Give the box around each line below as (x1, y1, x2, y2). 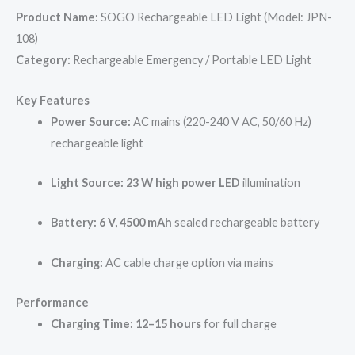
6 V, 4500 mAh (98, 216, 172, 230)
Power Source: (50, 114, 131, 128)
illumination (239, 175, 300, 189)
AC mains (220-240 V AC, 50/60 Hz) (130, 114, 311, 128)
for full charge (200, 317, 277, 331)
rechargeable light (50, 136, 143, 150)
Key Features (16, 93, 90, 107)
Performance (16, 296, 89, 310)
